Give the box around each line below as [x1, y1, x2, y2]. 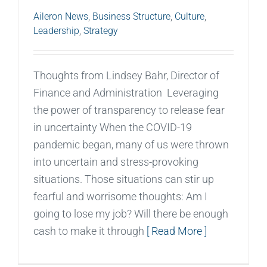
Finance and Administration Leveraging [33, 86, 219, 99]
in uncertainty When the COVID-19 [33, 120, 192, 133]
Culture [175, 10, 204, 22]
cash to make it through [33, 224, 147, 237]
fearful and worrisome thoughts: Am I [33, 190, 207, 203]
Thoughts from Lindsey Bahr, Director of [33, 69, 219, 82]
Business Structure [92, 10, 170, 22]
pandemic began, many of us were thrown [33, 138, 229, 151]
